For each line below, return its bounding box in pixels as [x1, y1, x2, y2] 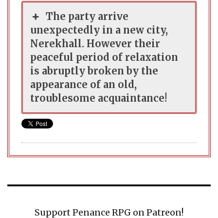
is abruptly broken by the [30, 65, 158, 77]
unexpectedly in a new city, [30, 24, 168, 36]
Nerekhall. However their [30, 37, 160, 50]
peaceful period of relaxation [30, 51, 178, 63]
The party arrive [46, 10, 129, 22]
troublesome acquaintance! [30, 92, 167, 104]
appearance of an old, [30, 78, 137, 91]
